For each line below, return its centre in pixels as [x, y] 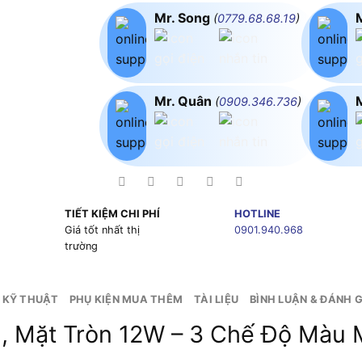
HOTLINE [257, 214]
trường [81, 246]
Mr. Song [183, 17]
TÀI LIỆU [217, 300]
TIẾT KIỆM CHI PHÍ [112, 214]
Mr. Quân [184, 101]
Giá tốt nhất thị [102, 230]
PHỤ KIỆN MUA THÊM [126, 300]
